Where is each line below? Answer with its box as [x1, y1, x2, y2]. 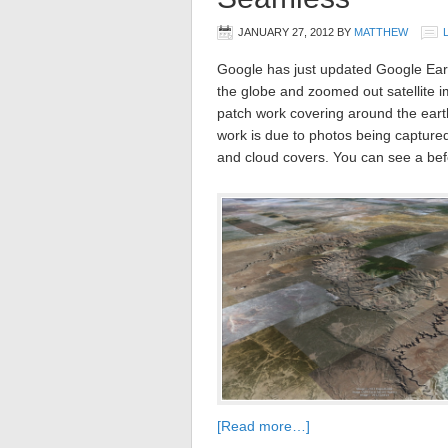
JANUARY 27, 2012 [238, 26, 334, 38]
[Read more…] [217, 417, 310, 434]
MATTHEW [354, 26, 408, 38]
